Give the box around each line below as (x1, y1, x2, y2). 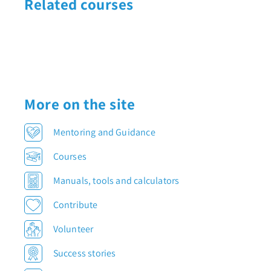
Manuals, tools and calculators (53, 174, 180, 187)
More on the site (24, 93, 135, 114)
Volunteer (53, 222, 94, 235)
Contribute (53, 198, 98, 211)
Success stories (53, 246, 116, 260)
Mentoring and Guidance (53, 125, 155, 139)
